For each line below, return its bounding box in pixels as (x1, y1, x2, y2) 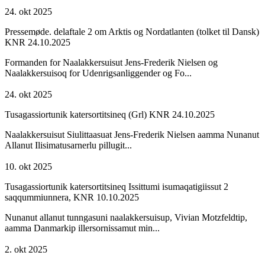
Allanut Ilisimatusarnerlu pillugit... (5, 140, 132, 150)
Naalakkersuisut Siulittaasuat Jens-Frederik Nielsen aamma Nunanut (5, 129, 259, 140)
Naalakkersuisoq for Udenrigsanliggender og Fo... (5, 67, 192, 78)
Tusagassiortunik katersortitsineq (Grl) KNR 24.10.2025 (5, 109, 215, 119)
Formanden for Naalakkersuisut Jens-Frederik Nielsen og (5, 57, 218, 67)
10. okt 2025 (5, 161, 52, 172)
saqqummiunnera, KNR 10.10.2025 (5, 192, 139, 202)
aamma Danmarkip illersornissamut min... (5, 222, 160, 233)
